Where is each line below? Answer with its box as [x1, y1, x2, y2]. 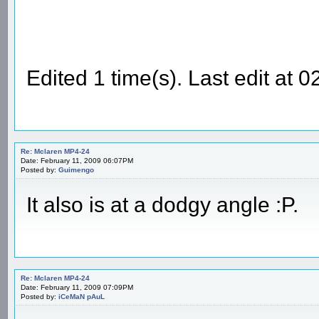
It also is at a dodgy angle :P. [26, 192, 298, 216]
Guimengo [58, 165, 94, 174]
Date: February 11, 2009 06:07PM [21, 156, 133, 164]
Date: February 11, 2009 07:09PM [21, 283, 133, 291]
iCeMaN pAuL [58, 292, 105, 300]
